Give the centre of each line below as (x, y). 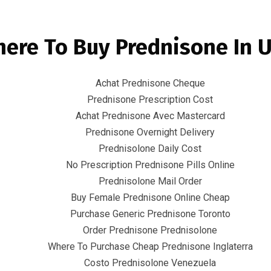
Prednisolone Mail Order (150, 181)
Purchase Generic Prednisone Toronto (150, 214)
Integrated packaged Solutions (171, 79)
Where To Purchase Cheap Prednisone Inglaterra (150, 247)
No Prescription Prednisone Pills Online (150, 165)
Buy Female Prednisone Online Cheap (150, 198)
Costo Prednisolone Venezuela (150, 263)
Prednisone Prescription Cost (150, 100)
